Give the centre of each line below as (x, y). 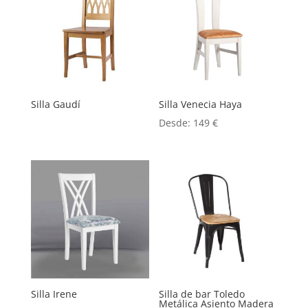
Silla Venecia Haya (201, 104)
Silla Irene (54, 294)
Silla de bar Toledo (202, 294)
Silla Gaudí (55, 104)
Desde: (176, 123)
